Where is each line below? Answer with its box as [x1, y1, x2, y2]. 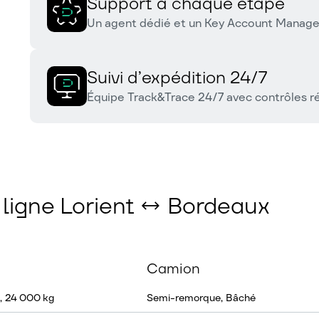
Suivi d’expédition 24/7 [87, 66, 268, 88]
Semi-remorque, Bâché [147, 291, 256, 304]
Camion [147, 259, 200, 278]
